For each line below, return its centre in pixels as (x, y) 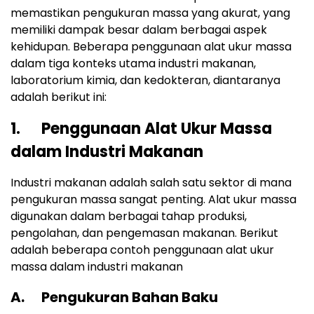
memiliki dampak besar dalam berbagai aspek (139, 30)
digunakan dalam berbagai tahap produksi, (129, 217)
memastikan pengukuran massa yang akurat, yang (150, 13)
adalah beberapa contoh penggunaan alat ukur (142, 250)
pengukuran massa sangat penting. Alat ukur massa (153, 200)
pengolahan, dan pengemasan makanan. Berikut (144, 233)
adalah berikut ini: (59, 97)
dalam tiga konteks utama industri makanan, (133, 64)
